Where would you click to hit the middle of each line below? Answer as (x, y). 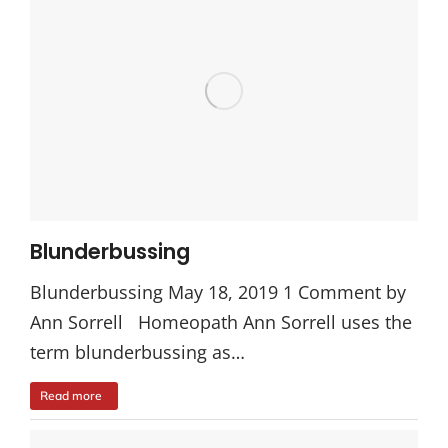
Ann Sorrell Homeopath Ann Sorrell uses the (221, 321)
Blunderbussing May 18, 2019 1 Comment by (218, 291)
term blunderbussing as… (137, 351)
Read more (71, 395)
